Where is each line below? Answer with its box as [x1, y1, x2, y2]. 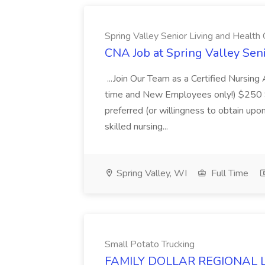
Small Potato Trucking [105, 238, 195, 251]
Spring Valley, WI [114, 167, 187, 180]
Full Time [209, 167, 248, 180]
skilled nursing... [105, 120, 170, 133]
